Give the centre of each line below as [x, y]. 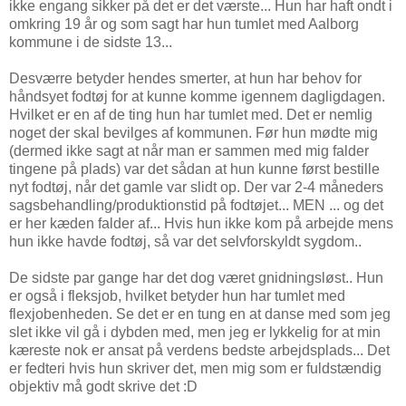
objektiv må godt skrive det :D [105, 386]
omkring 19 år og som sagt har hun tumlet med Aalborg [184, 24]
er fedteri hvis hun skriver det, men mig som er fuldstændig [195, 368]
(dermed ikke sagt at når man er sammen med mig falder [189, 150]
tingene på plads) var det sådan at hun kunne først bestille [194, 169]
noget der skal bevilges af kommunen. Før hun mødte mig [193, 132]
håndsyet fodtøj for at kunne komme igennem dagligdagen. [197, 96]
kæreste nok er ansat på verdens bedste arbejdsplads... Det [199, 350]
